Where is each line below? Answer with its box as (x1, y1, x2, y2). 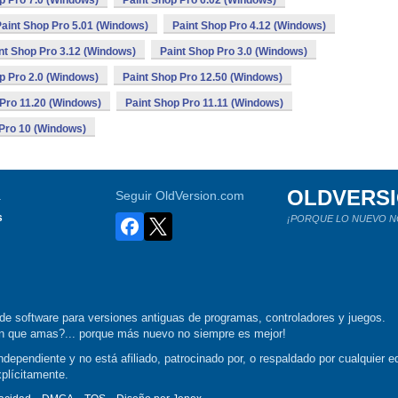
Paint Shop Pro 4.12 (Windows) (172, 20, 326, 32)
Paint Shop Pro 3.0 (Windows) (160, 45, 307, 58)
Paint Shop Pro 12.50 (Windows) (123, 71, 283, 84)
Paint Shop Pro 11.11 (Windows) (125, 97, 283, 109)
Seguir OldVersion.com (115, 188, 245, 203)
